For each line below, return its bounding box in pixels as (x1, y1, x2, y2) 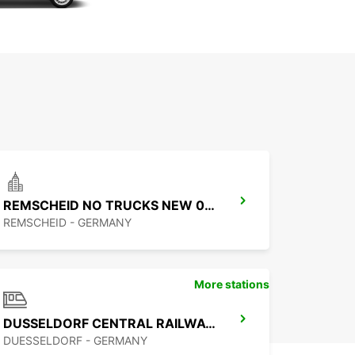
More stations (194, 277, 269, 292)
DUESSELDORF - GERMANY (3, 334, 147, 348)
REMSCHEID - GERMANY (3, 216, 132, 230)
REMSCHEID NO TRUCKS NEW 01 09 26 (204, 197, 215, 214)
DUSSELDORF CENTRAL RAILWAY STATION (205, 315, 216, 332)
